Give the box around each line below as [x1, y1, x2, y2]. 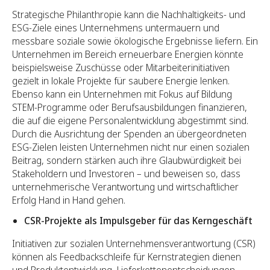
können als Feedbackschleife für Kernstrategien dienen [12, 250, 241, 264]
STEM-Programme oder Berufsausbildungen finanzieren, [12, 101, 247, 115]
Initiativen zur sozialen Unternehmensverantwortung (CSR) [12, 237, 256, 251]
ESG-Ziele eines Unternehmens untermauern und [12, 21, 219, 35]
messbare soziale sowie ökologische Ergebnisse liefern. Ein [12, 34, 258, 48]
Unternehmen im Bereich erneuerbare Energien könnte [12, 48, 243, 61]
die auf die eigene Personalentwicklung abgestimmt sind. [12, 114, 248, 128]
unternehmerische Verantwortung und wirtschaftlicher [12, 180, 239, 194]
